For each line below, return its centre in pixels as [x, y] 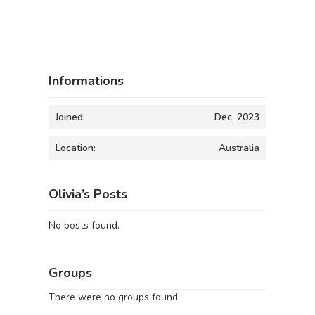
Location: [76, 148]
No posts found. [84, 225]
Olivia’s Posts [88, 194]
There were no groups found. [114, 297]
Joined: [70, 117]
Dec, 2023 [237, 117]
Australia [239, 148]
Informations [86, 81]
